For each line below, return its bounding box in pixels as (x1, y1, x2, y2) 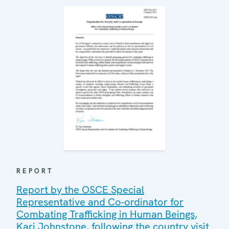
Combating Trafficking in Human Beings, (16, 208, 197, 221)
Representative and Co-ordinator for (16, 195, 184, 209)
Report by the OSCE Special (16, 183, 144, 197)
